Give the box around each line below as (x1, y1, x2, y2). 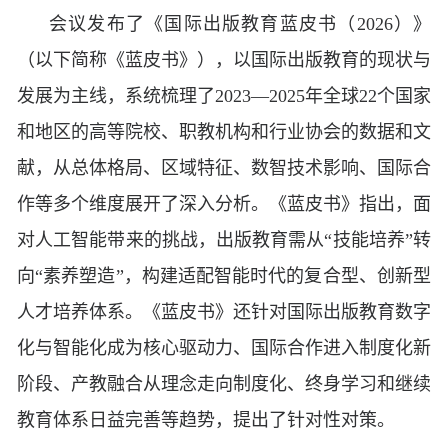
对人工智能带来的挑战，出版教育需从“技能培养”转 (17, 230, 431, 251)
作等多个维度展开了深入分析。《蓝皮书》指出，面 (17, 194, 431, 215)
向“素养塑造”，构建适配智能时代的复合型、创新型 (17, 266, 431, 287)
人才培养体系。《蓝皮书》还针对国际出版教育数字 (17, 302, 431, 323)
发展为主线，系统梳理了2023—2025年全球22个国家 (17, 86, 431, 107)
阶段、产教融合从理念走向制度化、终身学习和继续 (17, 374, 431, 395)
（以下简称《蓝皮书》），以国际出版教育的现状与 (17, 50, 431, 71)
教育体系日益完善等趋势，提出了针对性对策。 (17, 410, 395, 431)
